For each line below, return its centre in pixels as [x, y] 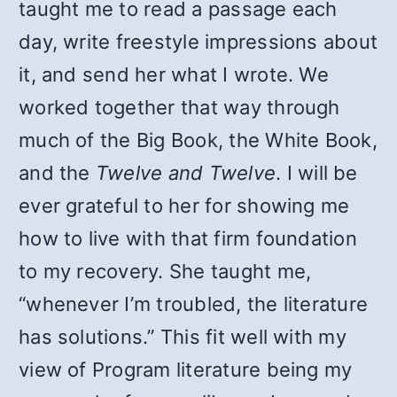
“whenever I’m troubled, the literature [194, 304]
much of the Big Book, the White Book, [198, 140]
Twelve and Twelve [186, 173]
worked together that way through [179, 107]
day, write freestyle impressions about [198, 42]
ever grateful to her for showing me [184, 206]
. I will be [317, 173]
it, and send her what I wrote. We [174, 74]
